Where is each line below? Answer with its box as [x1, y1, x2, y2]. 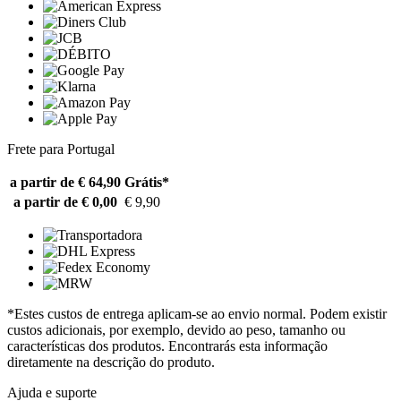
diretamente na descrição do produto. [7, 354, 215, 371]
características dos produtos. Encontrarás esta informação [7, 338, 328, 354]
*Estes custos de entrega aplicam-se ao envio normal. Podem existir [7, 306, 387, 322]
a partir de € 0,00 [13, 194, 117, 210]
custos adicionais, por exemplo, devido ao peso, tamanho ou [7, 322, 346, 338]
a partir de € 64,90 [10, 175, 121, 191]
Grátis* [124, 175, 169, 191]
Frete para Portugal [7, 141, 115, 158]
